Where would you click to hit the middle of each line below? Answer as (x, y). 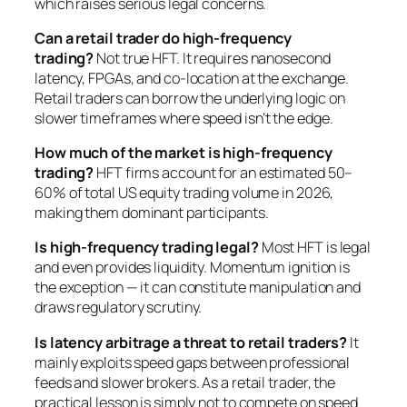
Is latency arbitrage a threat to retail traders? (191, 342)
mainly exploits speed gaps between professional (193, 362)
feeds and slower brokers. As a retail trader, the (185, 382)
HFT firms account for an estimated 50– (223, 173)
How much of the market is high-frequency (184, 153)
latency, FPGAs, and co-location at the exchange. (192, 78)
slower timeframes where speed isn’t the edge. (184, 118)
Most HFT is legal (315, 248)
